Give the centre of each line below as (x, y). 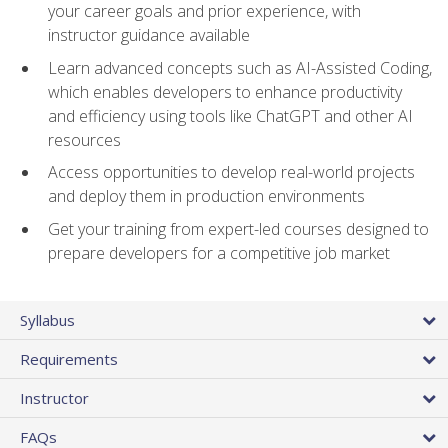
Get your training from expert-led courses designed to (238, 228)
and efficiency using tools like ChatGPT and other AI (230, 115)
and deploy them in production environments (206, 196)
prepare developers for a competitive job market (219, 252)
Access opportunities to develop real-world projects (231, 172)
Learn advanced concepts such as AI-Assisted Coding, (240, 67)
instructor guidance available (149, 35)
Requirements (69, 358)
